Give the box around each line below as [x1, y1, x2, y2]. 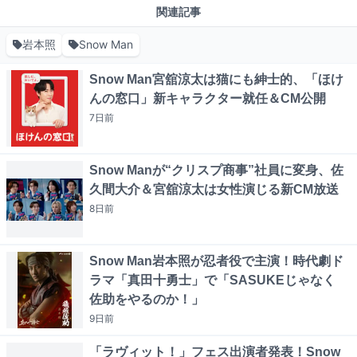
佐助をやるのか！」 [89, 292, 204, 307]
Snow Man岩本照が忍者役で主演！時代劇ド [89, 254, 343, 269]
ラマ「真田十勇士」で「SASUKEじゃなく [89, 273, 335, 288]
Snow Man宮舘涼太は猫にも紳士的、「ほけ [89, 73, 343, 87]
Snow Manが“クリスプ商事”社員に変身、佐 [89, 163, 343, 178]
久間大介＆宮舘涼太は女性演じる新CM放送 [89, 182, 339, 197]
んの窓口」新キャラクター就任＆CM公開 [89, 92, 326, 106]
